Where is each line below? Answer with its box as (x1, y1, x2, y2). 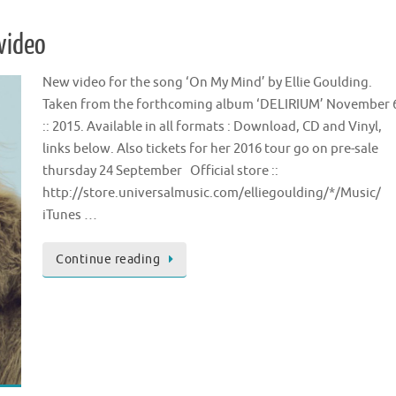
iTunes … (42, 206, 97, 224)
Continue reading (56, 251, 160, 267)
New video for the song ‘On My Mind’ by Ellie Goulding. (42, 73, 372, 91)
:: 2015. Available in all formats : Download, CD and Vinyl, (42, 118, 382, 135)
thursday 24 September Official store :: (42, 162, 278, 179)
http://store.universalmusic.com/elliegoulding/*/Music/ (42, 184, 381, 202)
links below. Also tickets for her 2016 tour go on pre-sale (42, 140, 378, 157)
